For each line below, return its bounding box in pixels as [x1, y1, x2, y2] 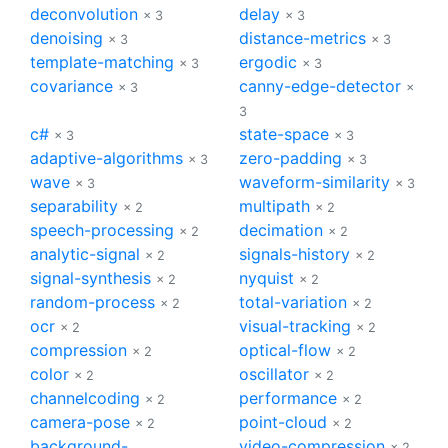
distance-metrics [239, 27, 366, 48]
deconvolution [30, 3, 138, 24]
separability [30, 195, 118, 216]
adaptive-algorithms [30, 147, 183, 168]
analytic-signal [30, 243, 140, 264]
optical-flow [239, 339, 331, 360]
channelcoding [30, 387, 140, 408]
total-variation [239, 291, 347, 312]
